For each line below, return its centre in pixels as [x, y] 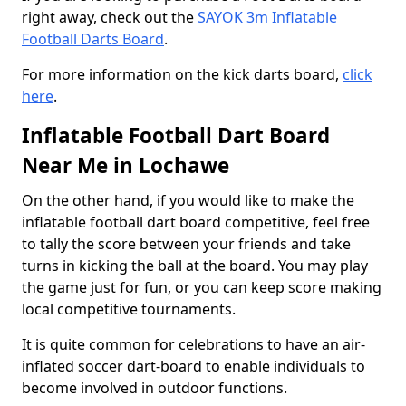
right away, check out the [110, 17]
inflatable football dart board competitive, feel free [196, 222]
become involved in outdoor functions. [155, 388]
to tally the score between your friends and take [186, 244]
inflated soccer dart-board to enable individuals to [193, 366]
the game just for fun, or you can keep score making [202, 287]
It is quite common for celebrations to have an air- [193, 344]
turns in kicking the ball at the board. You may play [195, 266]
